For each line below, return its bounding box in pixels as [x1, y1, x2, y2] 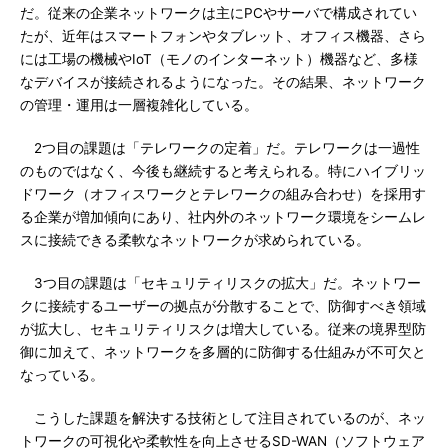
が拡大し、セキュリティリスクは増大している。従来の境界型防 [20, 321, 426, 337]
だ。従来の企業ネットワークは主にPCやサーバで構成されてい [20, 5, 417, 21]
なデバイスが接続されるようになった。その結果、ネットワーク [20, 74, 426, 90]
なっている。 [20, 367, 104, 383]
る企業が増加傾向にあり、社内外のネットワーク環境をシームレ [20, 209, 426, 225]
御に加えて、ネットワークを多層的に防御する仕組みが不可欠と [20, 344, 426, 360]
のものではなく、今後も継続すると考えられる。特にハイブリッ [20, 163, 426, 179]
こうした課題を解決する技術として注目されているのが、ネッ [20, 410, 426, 426]
